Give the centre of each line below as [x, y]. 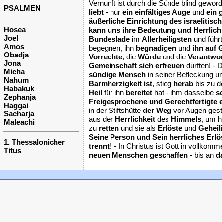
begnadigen [156, 48]
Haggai [16, 105]
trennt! [100, 146]
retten [109, 128]
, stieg [163, 83]
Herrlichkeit [135, 119]
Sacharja [19, 114]
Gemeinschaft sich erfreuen [137, 66]
